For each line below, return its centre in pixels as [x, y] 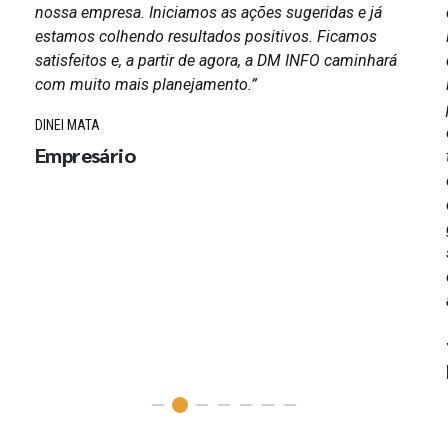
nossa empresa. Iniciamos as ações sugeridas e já [208, 12]
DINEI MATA [67, 124]
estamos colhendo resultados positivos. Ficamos [206, 36]
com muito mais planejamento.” [146, 84]
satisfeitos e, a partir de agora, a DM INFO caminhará [216, 60]
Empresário [85, 155]
